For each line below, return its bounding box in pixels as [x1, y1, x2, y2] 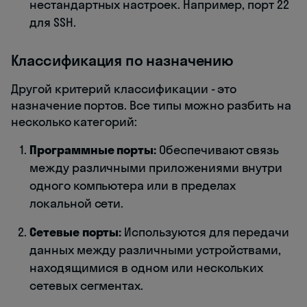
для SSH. [29, 14, 76, 30]
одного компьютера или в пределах [29, 177, 236, 193]
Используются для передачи [121, 223, 290, 240]
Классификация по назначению [11, 50, 234, 70]
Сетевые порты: [29, 223, 122, 240]
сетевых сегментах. [29, 277, 144, 293]
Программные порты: [29, 141, 157, 158]
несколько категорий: [11, 113, 137, 130]
